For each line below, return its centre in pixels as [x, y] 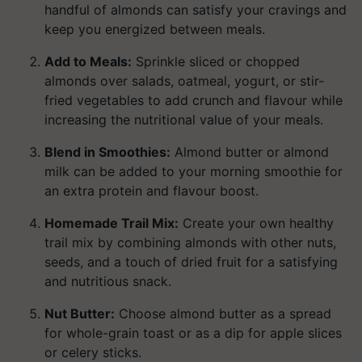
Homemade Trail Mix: [112, 223]
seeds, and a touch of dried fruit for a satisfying [191, 262]
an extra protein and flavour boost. [152, 191]
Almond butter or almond [250, 152]
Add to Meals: [88, 61]
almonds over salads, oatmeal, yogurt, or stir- [184, 81]
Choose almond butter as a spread [223, 314]
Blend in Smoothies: [107, 152]
